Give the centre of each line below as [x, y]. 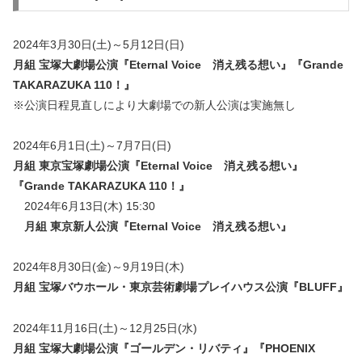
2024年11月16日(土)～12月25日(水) [105, 328]
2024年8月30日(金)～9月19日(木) [99, 267]
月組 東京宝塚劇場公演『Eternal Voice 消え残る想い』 [158, 166]
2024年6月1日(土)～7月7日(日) [92, 146]
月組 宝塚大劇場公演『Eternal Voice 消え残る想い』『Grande [178, 64]
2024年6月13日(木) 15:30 [84, 206]
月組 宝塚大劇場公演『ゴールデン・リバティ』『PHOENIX [164, 348]
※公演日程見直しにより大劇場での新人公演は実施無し [154, 105]
